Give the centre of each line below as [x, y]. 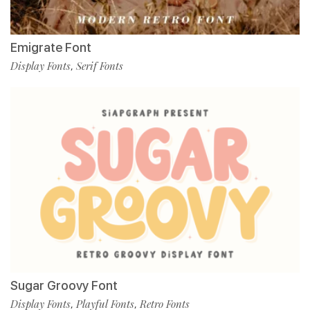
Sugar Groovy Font [64, 286]
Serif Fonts [100, 66]
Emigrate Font [51, 48]
